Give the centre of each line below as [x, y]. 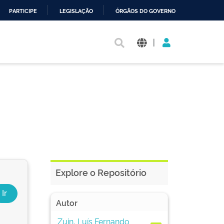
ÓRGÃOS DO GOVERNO [145, 11]
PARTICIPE [23, 11]
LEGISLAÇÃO [76, 11]
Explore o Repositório [101, 172]
